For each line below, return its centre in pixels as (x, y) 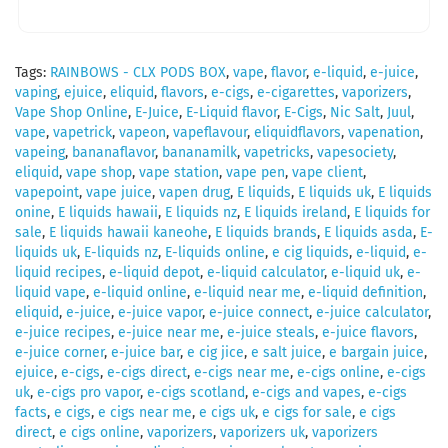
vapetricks (277, 152)
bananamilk (199, 152)
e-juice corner (59, 352)
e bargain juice (376, 352)
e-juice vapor (160, 312)
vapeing (40, 152)
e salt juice (286, 352)
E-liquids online (215, 252)
